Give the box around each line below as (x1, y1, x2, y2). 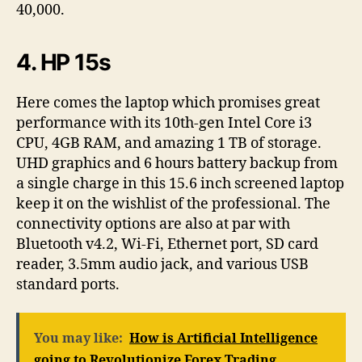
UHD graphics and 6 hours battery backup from (16, 154, 338, 173)
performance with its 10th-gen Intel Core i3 (16, 113, 312, 133)
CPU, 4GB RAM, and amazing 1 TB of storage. (16, 133, 322, 153)
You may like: (34, 330, 123, 347)
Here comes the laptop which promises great (16, 93, 320, 112)
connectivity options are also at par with (16, 214, 290, 234)
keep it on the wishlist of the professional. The (16, 194, 330, 213)
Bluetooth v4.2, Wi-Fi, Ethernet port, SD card (16, 234, 318, 254)
